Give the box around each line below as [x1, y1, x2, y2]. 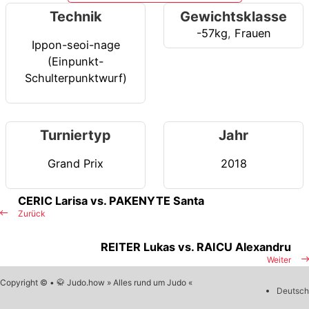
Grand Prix [48, 156, 103, 170]
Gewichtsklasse [180, 8, 287, 26]
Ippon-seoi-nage [31, 37, 120, 52]
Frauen [234, 26, 271, 41]
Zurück [18, 208, 46, 219]
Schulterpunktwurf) [24, 70, 127, 85]
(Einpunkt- [48, 54, 103, 68]
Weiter [267, 255, 291, 266]
